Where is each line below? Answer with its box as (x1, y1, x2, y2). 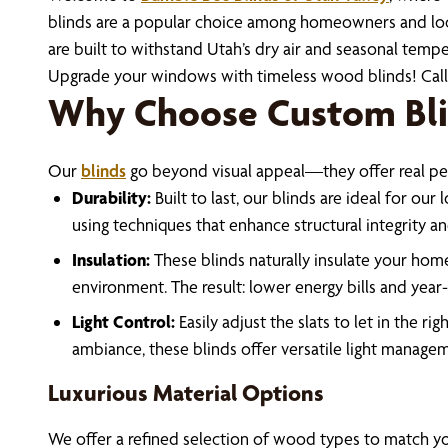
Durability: (72, 187, 151, 208)
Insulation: (72, 249, 150, 270)
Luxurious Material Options (48, 379, 324, 407)
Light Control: (72, 311, 175, 332)
